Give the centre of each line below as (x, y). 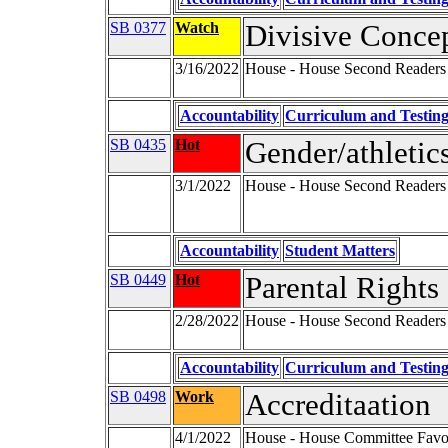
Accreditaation (338, 405)
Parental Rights (342, 288)
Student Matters (340, 251)
